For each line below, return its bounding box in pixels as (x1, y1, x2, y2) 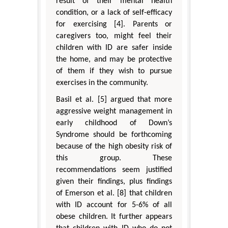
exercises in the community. (56, 79, 148, 88)
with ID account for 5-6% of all (56, 201, 172, 210)
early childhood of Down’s (56, 119, 172, 128)
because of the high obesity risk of (56, 142, 172, 151)
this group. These (56, 154, 172, 163)
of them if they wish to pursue (56, 67, 172, 76)
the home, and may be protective (56, 55, 172, 64)
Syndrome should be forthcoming (56, 131, 172, 139)
